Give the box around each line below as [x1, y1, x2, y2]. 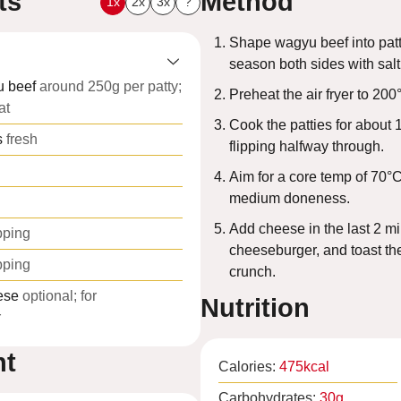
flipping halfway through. [229, 139, 384, 155]
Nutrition [200, 294, 310, 323]
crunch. [229, 264, 276, 280]
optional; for [22, 288, 97, 304]
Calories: [218, 359, 279, 375]
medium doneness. [229, 191, 350, 207]
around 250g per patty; [39, 79, 182, 95]
